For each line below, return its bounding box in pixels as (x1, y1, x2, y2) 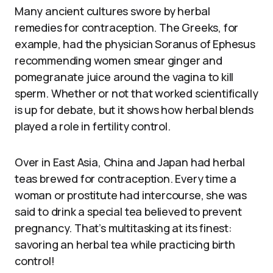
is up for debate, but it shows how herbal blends (15, 102, 253, 117)
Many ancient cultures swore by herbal (15, 3, 210, 18)
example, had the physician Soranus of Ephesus (15, 36, 255, 51)
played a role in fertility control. (15, 118, 171, 133)
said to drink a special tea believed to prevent (15, 204, 242, 219)
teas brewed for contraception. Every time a (15, 171, 237, 186)
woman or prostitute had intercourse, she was (15, 187, 247, 202)
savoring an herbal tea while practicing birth (15, 236, 235, 252)
